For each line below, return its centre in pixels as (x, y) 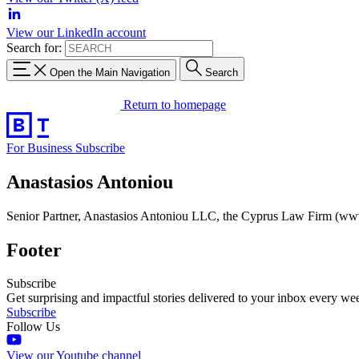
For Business (41, 147)
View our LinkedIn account (76, 32)
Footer (34, 250)
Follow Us (33, 327)
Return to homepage (175, 104)
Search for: (34, 48)
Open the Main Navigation (110, 72)
